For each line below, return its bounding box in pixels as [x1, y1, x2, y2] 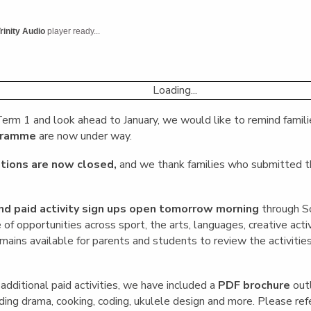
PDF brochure [218, 277, 291, 293]
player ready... [45, 26, 101, 37]
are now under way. [36, 128, 133, 144]
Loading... [153, 82, 197, 98]
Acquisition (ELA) [207, 6, 300, 22]
